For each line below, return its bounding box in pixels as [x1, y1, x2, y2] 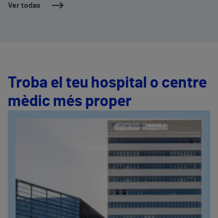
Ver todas [8, 1, 40, 9]
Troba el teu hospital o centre [8, 75, 207, 91]
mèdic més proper [8, 93, 131, 109]
